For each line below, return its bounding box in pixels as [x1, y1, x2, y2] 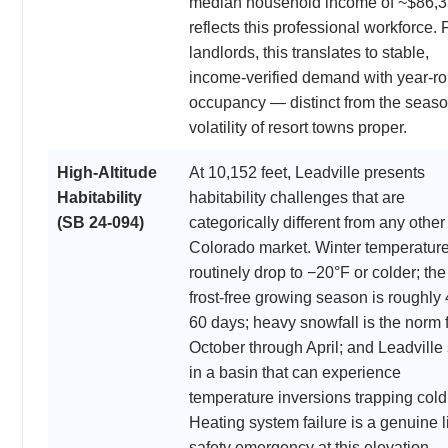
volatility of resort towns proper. [189, 118, 407, 136]
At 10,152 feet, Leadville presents [189, 163, 425, 181]
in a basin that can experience [189, 363, 401, 381]
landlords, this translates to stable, [189, 43, 429, 61]
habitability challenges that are [189, 188, 405, 206]
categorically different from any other [189, 213, 445, 231]
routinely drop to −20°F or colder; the [189, 263, 446, 281]
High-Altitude [57, 163, 157, 181]
